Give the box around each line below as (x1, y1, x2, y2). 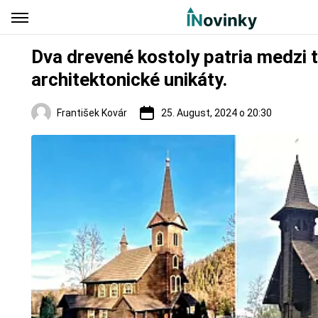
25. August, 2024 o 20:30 (160, 107, 272, 119)
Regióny (36, 136, 73, 148)
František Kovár (56, 107, 127, 119)
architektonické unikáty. (31, 69, 227, 90)
